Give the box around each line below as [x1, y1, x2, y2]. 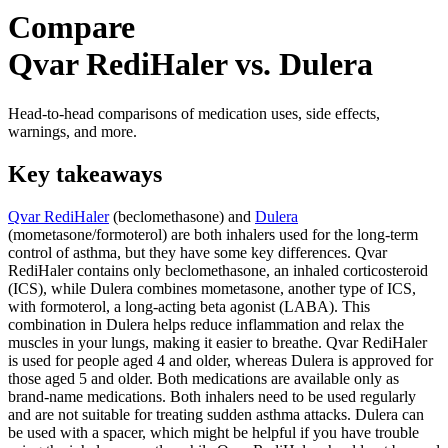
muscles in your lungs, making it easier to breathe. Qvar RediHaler [8, 333, 427, 351]
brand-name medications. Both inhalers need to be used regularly [8, 387, 416, 405]
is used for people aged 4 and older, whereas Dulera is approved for [8, 351, 433, 369]
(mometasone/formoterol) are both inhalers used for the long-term [8, 225, 418, 243]
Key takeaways [8, 160, 162, 187]
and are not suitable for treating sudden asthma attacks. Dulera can [8, 405, 424, 423]
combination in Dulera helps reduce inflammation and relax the [8, 315, 404, 333]
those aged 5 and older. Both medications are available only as [8, 369, 399, 387]
